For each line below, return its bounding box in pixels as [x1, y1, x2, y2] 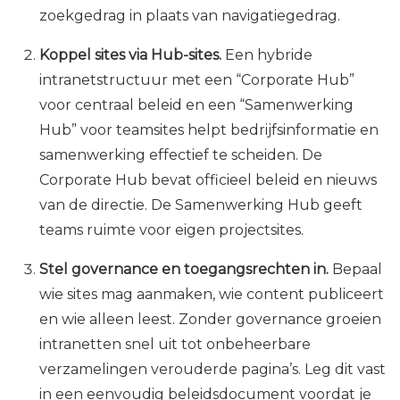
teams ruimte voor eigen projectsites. [39, 221, 304, 239]
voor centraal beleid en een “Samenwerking [39, 96, 354, 114]
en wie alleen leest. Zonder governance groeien [39, 311, 381, 329]
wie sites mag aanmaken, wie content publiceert [39, 286, 384, 304]
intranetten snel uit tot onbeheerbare [39, 336, 311, 354]
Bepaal [329, 261, 382, 279]
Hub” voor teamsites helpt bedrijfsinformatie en [39, 121, 379, 139]
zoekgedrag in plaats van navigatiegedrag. [39, 7, 340, 25]
